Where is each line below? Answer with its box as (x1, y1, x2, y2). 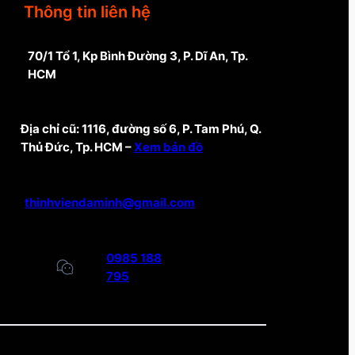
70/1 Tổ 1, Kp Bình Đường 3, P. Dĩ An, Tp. (27, 48, 247, 63)
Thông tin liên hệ (24, 2, 151, 22)
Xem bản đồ (133, 139, 203, 155)
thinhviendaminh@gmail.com (25, 194, 195, 210)
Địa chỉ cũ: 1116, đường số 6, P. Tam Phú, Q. (20, 120, 261, 136)
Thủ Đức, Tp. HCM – (20, 139, 134, 155)
